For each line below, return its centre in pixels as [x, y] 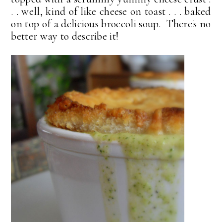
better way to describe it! [65, 36]
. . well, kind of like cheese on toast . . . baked [111, 11]
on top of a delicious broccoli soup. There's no [111, 24]
